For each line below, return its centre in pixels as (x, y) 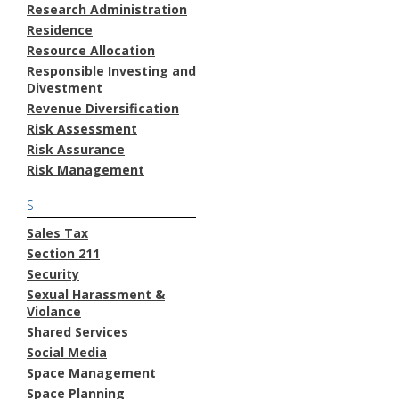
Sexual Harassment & (96, 294)
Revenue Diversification (103, 108)
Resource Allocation (91, 50)
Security (53, 273)
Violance (54, 311)
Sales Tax (57, 232)
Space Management (91, 372)
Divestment (65, 87)
